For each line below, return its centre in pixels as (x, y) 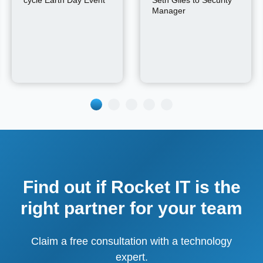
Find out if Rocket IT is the (131, 187)
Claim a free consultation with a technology (131, 241)
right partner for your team (131, 208)
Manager (169, 11)
